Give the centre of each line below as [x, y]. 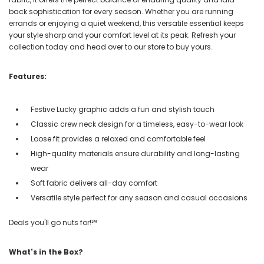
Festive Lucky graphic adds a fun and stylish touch [123, 109]
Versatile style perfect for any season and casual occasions [139, 197]
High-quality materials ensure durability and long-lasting [135, 153]
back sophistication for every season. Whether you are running [121, 11]
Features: [28, 76]
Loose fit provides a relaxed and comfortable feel [118, 138]
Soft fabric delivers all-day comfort [94, 183]
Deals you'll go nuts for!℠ [53, 222]
